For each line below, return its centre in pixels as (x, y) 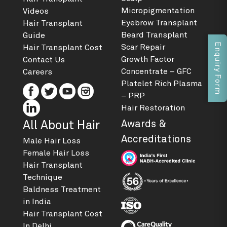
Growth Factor (148, 59)
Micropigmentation (158, 10)
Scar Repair (143, 47)
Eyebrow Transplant (159, 23)
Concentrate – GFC (156, 71)
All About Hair (61, 125)
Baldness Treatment (62, 189)
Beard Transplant (154, 35)
